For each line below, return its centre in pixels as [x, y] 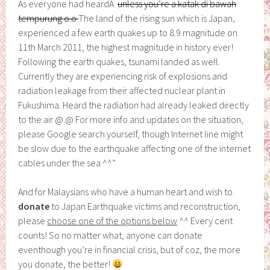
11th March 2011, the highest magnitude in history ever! [126, 47]
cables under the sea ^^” [67, 162]
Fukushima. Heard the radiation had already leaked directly [134, 105]
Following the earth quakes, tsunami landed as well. [119, 61]
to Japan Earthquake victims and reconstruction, [146, 206]
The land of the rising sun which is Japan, [157, 18]
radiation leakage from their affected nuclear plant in [122, 90]
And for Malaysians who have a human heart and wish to [126, 191]
